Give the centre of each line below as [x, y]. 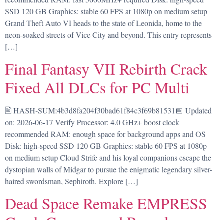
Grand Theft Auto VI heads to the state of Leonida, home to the [103, 23]
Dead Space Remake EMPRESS [106, 203]
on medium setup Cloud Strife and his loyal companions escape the [108, 157]
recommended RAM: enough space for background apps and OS [105, 134]
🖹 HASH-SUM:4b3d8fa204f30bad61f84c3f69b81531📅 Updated [108, 110]
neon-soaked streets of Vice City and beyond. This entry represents [108, 34]
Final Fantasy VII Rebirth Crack [106, 68]
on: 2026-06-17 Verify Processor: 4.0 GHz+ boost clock [92, 122]
